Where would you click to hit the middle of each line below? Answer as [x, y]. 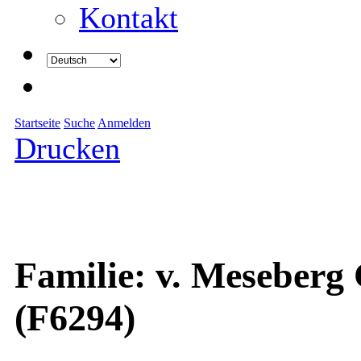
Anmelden [124, 123]
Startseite [37, 123]
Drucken [67, 148]
